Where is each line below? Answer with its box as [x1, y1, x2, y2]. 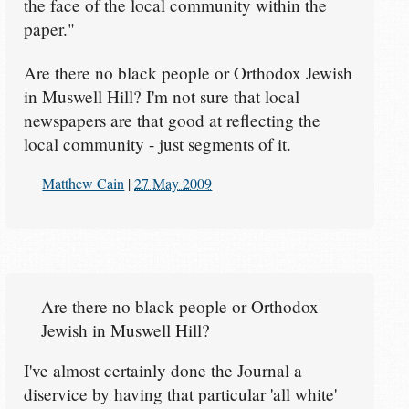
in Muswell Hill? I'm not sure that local [23, 85, 299, 109]
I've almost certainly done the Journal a [23, 358, 302, 382]
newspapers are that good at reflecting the [23, 109, 320, 132]
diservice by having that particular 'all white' [23, 382, 337, 405]
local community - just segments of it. [23, 132, 291, 156]
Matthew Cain [42, 173, 125, 193]
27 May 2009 [134, 173, 213, 193]
